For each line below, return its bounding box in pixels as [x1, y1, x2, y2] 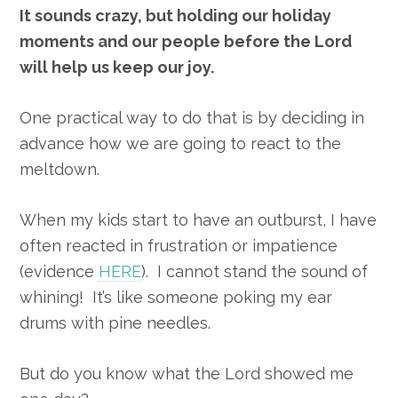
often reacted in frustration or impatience [20, 236, 338, 256]
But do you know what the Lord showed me [20, 364, 354, 384]
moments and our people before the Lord [20, 32, 353, 52]
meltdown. [20, 160, 100, 179]
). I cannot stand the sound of [141, 262, 369, 282]
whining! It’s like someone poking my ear [20, 288, 333, 307]
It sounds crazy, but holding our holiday [20, 6, 332, 26]
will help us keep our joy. [20, 58, 222, 77]
